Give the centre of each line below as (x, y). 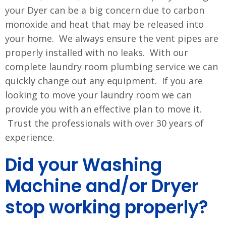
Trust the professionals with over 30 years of (104, 123)
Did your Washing (83, 164)
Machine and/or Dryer (102, 186)
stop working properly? (107, 207)
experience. (30, 137)
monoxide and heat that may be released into (104, 24)
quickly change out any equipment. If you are (104, 80)
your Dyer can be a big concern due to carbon (105, 10)
